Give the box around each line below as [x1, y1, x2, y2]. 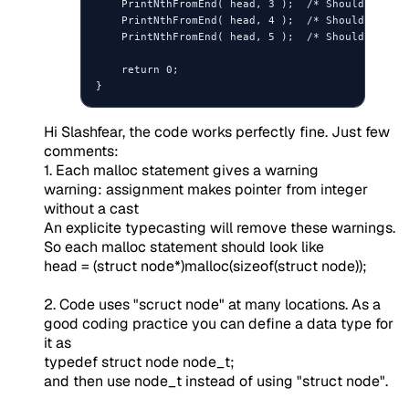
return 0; [96, 63, 179, 77]
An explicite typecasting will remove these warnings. [44, 218, 395, 238]
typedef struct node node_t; [44, 352, 235, 372]
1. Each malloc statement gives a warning [44, 161, 319, 181]
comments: [44, 142, 119, 162]
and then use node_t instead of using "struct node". [44, 372, 388, 392]
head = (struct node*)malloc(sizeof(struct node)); [44, 257, 367, 277]
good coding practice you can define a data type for [44, 314, 393, 334]
